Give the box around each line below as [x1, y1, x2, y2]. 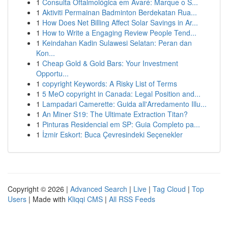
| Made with [26, 194, 68, 204]
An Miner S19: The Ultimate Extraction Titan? [42, 109, 188, 119]
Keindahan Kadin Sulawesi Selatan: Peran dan [42, 38, 192, 48]
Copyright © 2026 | [8, 184, 70, 194]
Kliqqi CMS [68, 194, 103, 204]
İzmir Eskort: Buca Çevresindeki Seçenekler [42, 129, 183, 139]
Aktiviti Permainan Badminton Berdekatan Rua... [42, 7, 197, 17]
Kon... [36, 48, 55, 58]
